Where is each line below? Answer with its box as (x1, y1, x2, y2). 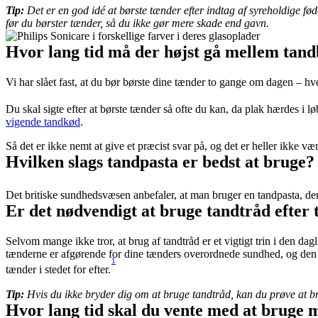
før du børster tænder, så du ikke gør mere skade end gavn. (6, 16, 269, 29)
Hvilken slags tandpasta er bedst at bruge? (6, 153, 314, 172)
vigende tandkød (6, 116, 80, 128)
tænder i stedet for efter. (6, 263, 111, 276)
